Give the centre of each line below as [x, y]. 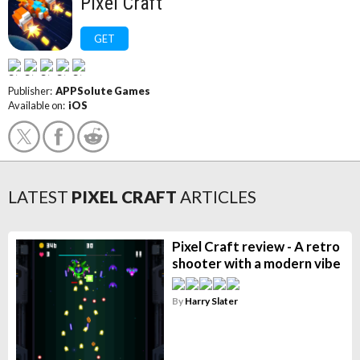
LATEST [38, 196]
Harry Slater [211, 301]
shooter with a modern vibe [256, 263]
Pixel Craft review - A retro [256, 246]
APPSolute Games [103, 91]
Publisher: [32, 91]
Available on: [38, 105]
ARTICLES [218, 196]
